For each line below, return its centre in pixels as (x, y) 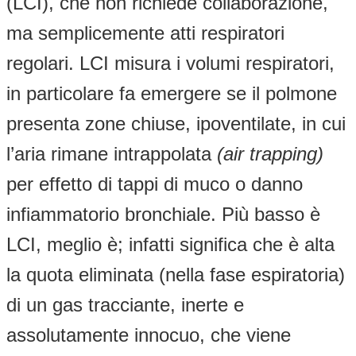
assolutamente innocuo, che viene (149, 335)
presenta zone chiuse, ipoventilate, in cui (176, 123)
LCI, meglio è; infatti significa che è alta (170, 244)
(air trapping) (270, 153)
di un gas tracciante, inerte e (125, 304)
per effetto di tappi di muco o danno (155, 184)
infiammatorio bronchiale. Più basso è (163, 214)
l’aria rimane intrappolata (112, 153)
